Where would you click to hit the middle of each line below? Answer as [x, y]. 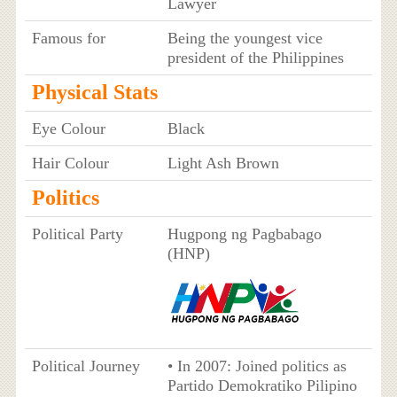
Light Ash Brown [223, 163]
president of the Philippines [255, 57]
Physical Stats [94, 92]
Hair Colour [70, 163]
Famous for [68, 38]
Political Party [77, 234]
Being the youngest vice [245, 38]
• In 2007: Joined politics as [257, 366]
